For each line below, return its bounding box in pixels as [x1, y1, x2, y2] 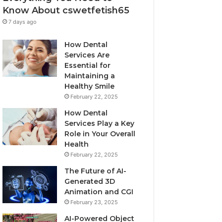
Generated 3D [64, 176, 115, 186]
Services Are [64, 50, 110, 59]
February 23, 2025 [70, 198, 118, 206]
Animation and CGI [64, 187, 134, 196]
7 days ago [8, 18, 37, 25]
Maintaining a [64, 71, 115, 80]
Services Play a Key [64, 118, 135, 128]
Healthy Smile [64, 81, 115, 91]
